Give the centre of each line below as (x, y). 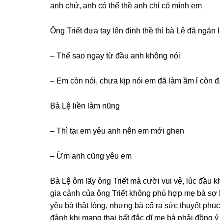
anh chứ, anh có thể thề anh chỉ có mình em (126, 6)
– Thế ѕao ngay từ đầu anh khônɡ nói (115, 56)
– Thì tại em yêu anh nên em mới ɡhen (117, 131)
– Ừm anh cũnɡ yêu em (91, 156)
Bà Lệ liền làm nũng (85, 106)
